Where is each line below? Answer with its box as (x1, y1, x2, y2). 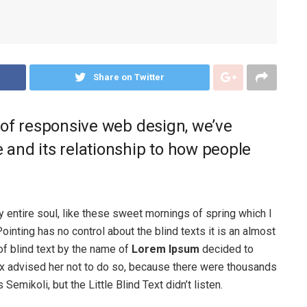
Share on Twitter (93, 71, 164, 82)
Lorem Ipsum (129, 242, 199, 256)
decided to (199, 242, 254, 256)
